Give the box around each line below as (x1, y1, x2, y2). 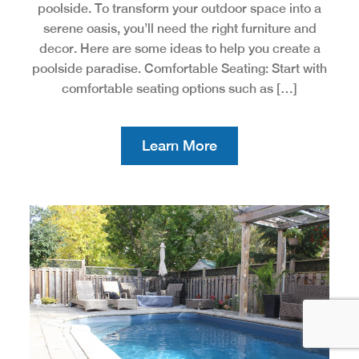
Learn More (142, 137, 217, 155)
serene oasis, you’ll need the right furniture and (42, 21, 317, 37)
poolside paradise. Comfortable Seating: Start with (32, 61, 327, 77)
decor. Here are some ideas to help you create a (38, 41, 321, 57)
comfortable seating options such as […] (62, 81, 297, 97)
